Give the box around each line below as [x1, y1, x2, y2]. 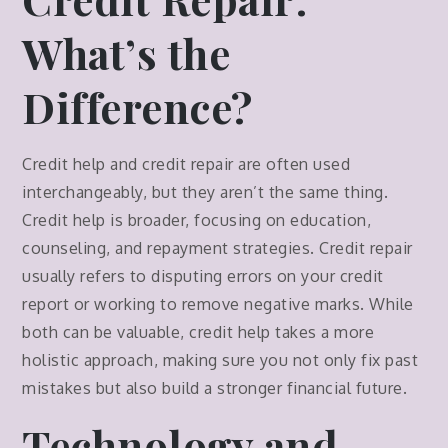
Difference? [22, 78, 253, 135]
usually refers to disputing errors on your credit [22, 265, 384, 286]
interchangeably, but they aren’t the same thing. [22, 181, 389, 202]
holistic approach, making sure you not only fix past [22, 349, 419, 370]
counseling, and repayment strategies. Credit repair [22, 237, 413, 258]
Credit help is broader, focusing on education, [22, 209, 372, 230]
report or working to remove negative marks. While [22, 293, 414, 314]
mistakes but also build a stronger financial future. [22, 377, 408, 398]
